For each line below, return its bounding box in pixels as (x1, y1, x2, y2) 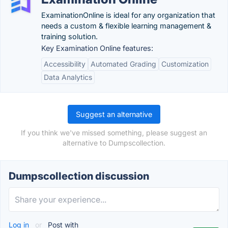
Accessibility (44, 60, 85, 68)
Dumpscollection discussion (9, 170, 149, 182)
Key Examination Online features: (41, 44, 153, 52)
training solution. (41, 32, 98, 41)
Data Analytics (44, 73, 92, 81)
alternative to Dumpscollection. (63, 138, 165, 147)
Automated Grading (91, 60, 156, 68)
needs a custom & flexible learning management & (41, 21, 211, 30)
